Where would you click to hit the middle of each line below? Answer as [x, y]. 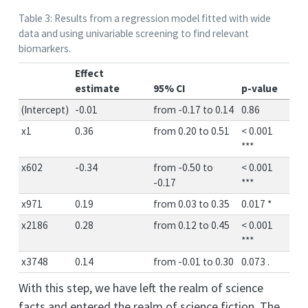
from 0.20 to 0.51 [192, 131]
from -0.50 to [184, 167]
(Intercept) [45, 109]
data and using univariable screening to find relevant [134, 34]
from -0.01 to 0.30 [194, 261]
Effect [90, 73]
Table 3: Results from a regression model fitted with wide [145, 19]
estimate [98, 88]
